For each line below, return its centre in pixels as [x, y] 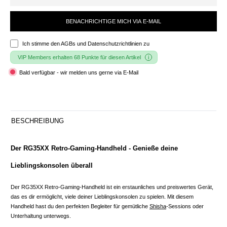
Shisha [158, 206]
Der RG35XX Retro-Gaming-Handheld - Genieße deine [94, 148]
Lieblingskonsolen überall [52, 165]
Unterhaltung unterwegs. [41, 216]
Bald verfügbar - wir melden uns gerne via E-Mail [78, 72]
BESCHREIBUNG [37, 121]
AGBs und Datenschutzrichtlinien [101, 43]
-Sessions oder [185, 206]
